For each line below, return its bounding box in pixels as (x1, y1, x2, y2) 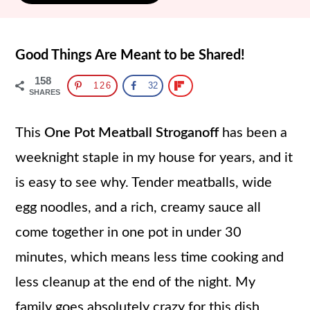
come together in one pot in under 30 (15, 226, 242, 239)
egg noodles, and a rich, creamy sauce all (15, 201, 262, 215)
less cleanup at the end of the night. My (15, 275, 256, 289)
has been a (219, 126, 288, 140)
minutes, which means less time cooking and (15, 250, 284, 264)
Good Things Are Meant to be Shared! (15, 48, 246, 62)
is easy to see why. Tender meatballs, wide (15, 176, 273, 190)
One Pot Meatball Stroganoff (44, 126, 219, 140)
